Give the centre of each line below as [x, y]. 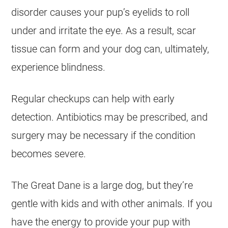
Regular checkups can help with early [93, 99]
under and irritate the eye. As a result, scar [104, 31]
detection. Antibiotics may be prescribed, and [110, 117]
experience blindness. [59, 67]
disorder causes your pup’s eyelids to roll [101, 12]
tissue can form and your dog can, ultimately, [110, 49]
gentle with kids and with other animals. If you [112, 204]
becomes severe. [49, 154]
